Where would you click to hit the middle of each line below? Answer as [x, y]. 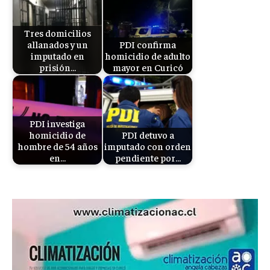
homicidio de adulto [148, 56]
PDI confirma [148, 45]
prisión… [57, 67]
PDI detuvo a [148, 135]
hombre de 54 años [57, 146]
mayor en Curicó [148, 67]
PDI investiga [57, 124]
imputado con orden [148, 146]
